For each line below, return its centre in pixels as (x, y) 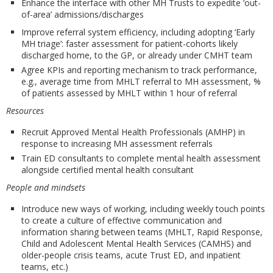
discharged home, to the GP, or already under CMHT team (137, 55)
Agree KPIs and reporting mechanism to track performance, (139, 70)
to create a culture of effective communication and (122, 220)
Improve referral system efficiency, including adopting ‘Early (138, 32)
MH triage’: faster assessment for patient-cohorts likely (129, 44)
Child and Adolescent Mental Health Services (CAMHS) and (136, 243)
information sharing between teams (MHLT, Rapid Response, (142, 232)
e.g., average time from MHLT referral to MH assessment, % (141, 81)
